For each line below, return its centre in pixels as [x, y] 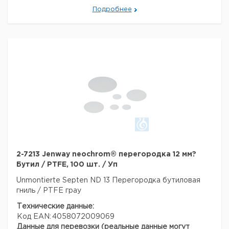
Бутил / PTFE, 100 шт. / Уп [67, 165]
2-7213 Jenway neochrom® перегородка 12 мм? [106, 154]
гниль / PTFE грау [49, 191]
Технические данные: [55, 207]
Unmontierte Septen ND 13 [64, 180]
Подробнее [112, 9]
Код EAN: [34, 217]
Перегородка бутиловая [156, 180]
